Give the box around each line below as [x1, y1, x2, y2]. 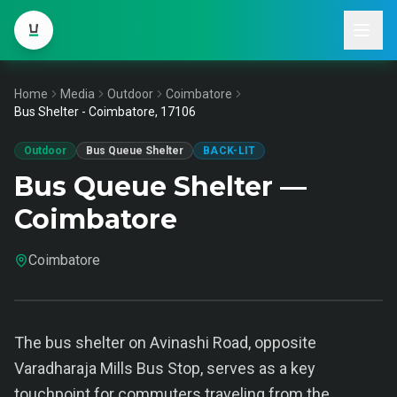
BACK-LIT [203, 144, 256, 157]
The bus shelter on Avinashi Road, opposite [14, 333, 316, 352]
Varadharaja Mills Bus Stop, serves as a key [14, 359, 315, 378]
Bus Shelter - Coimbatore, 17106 [14, 105, 196, 119]
